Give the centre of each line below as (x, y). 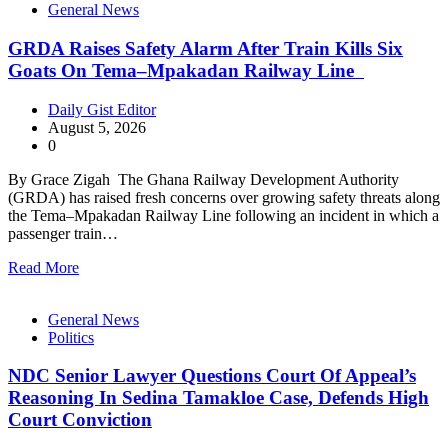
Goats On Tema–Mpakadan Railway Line (186, 70)
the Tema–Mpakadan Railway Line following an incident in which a (223, 215)
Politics (71, 337)
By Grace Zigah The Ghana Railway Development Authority (203, 179)
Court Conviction (80, 420)
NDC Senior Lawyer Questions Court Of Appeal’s (212, 376)
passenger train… (63, 233)
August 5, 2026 (97, 127)
